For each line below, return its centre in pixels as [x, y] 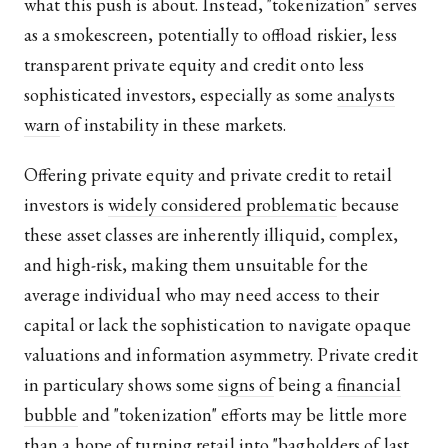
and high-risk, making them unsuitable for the [196, 265]
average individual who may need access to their [202, 295]
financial [368, 385]
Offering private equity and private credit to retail [208, 175]
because [368, 205]
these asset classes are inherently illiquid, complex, [211, 235]
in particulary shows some [121, 385]
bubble [51, 415]
